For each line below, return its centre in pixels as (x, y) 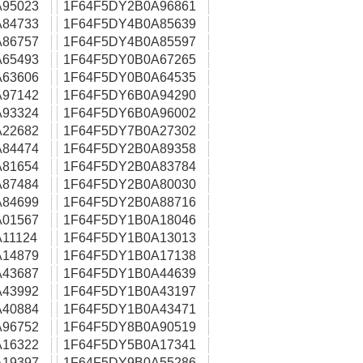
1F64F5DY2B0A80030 (130, 184)
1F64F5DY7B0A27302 (130, 131)
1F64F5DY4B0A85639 (130, 24)
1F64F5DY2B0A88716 (130, 202)
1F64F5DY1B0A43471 (130, 309)
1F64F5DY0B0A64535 (130, 77)
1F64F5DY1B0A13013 (130, 238)
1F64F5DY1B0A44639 (130, 273)
